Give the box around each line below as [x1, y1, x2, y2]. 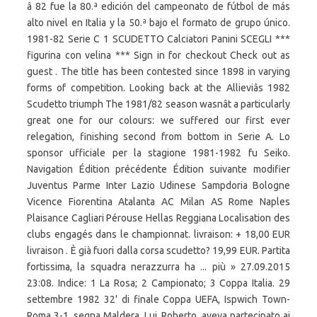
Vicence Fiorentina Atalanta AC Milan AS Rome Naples [27, 196, 290, 207]
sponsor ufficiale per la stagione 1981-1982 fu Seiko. [27, 147, 290, 158]
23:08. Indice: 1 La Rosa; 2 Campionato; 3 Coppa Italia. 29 [27, 277, 290, 289]
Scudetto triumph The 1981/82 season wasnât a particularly [27, 98, 290, 110]
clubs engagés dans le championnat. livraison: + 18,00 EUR [27, 229, 290, 240]
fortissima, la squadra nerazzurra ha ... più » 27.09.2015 [27, 261, 290, 272]
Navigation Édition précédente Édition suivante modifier [27, 163, 290, 175]
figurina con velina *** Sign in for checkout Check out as [27, 50, 290, 61]
